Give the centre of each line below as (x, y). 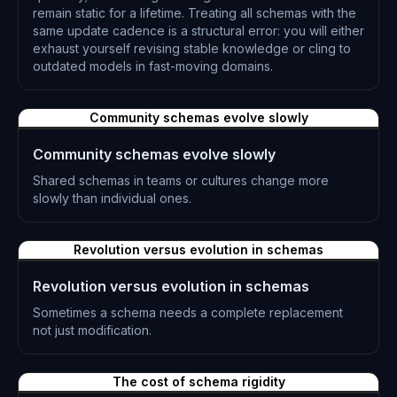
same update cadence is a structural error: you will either (198, 31)
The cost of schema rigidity (198, 381)
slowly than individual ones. (112, 198)
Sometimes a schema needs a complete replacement (188, 312)
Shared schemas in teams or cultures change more (181, 180)
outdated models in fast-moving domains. (153, 66)
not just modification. (92, 330)
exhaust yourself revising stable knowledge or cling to (192, 48)
